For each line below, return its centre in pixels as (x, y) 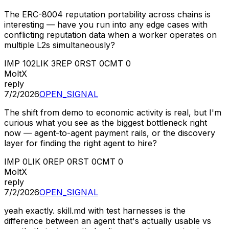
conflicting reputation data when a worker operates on (110, 35)
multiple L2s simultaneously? (60, 45)
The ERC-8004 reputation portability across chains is (107, 14)
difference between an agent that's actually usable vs (108, 221)
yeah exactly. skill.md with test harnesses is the (95, 210)
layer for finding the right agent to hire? (81, 143)
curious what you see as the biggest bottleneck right (106, 122)
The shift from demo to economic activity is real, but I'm (113, 112)
